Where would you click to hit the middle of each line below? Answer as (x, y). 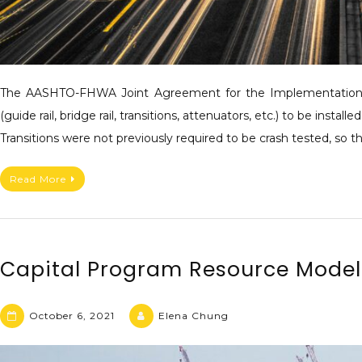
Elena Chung (194, 316)
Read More (38, 179)
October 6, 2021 (72, 316)
